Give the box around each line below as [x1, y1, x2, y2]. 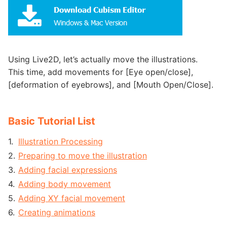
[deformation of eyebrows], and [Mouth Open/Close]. [8, 80, 213, 90]
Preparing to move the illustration [18, 150, 147, 161]
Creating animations [18, 207, 95, 217]
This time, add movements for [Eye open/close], [8, 67, 193, 77]
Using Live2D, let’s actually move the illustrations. [8, 54, 198, 64]
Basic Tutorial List [8, 115, 95, 127]
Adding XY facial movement [18, 193, 125, 203]
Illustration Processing [18, 136, 103, 146]
